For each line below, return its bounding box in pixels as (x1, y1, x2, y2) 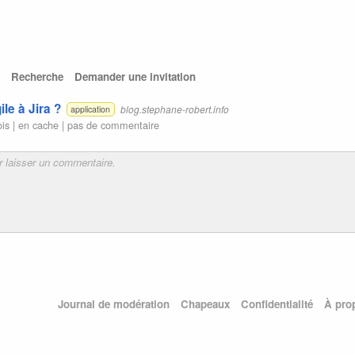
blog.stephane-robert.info (120, 101, 229, 116)
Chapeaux (180, 296, 230, 311)
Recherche (11, 69, 63, 85)
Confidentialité (240, 296, 313, 311)
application (71, 102, 111, 115)
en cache (18, 116, 59, 132)
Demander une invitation (74, 69, 196, 85)
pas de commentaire (67, 116, 160, 132)
